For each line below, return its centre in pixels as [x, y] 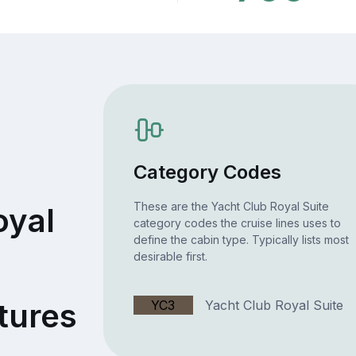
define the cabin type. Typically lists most [241, 240]
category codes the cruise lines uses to [237, 223]
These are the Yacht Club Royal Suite [231, 207]
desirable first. [170, 257]
